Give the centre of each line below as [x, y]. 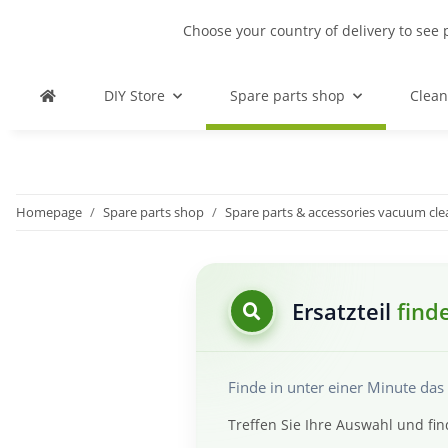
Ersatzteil [344, 311]
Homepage [49, 212]
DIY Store [134, 95]
